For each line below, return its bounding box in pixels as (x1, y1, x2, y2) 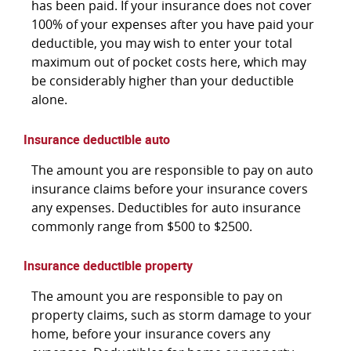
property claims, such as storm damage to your (31, 306, 312, 324)
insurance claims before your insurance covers (31, 179, 308, 197)
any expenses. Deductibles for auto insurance (31, 198, 301, 216)
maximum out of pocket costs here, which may (31, 53, 306, 71)
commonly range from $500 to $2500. (31, 217, 252, 235)
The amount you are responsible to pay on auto (31, 161, 313, 179)
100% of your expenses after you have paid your (31, 16, 314, 34)
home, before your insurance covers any (31, 324, 270, 342)
